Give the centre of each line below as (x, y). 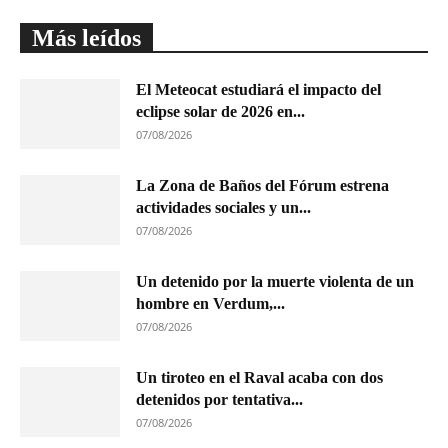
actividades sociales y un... (223, 207)
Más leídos (86, 37)
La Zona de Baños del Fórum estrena (262, 185)
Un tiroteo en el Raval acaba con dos (259, 377)
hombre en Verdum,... (210, 303)
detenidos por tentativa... (219, 399)
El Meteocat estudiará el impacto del (258, 89)
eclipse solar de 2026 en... (220, 111)
